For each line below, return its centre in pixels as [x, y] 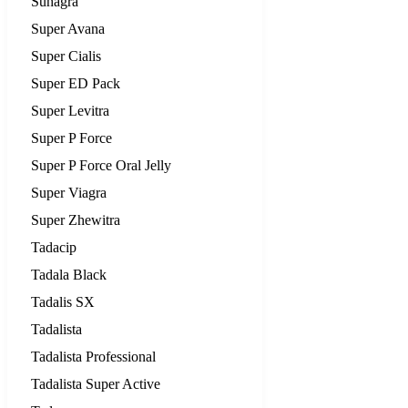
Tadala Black [69, 274]
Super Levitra [70, 110]
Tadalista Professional [93, 356]
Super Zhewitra [76, 219]
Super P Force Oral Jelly [101, 165]
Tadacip [54, 247]
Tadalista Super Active [96, 383]
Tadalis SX [63, 301]
